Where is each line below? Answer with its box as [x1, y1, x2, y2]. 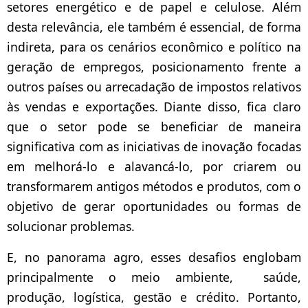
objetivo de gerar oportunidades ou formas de [7, 198, 301, 215]
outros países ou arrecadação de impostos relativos [7, 78, 301, 96]
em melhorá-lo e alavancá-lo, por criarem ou [7, 158, 301, 175]
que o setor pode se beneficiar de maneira [7, 118, 301, 135]
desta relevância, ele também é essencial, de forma [7, 19, 301, 36]
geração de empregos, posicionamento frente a [7, 58, 301, 76]
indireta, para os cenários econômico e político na [7, 38, 301, 56]
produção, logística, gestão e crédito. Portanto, [7, 289, 301, 306]
